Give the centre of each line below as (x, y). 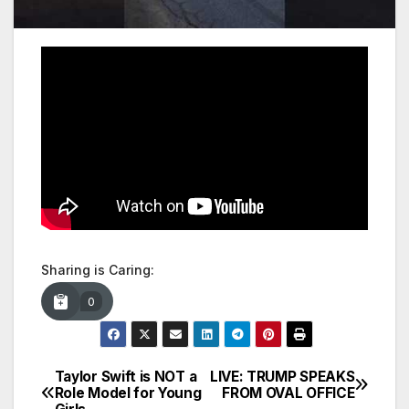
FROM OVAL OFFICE (288, 393)
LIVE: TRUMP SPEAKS (282, 376)
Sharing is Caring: (98, 270)
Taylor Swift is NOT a (126, 376)
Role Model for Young (128, 393)
